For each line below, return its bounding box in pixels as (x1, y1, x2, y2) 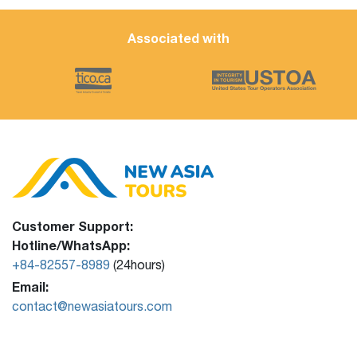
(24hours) (110, 257, 165, 272)
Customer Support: (12, 218, 133, 233)
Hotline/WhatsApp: (12, 237, 130, 253)
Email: (12, 278, 49, 294)
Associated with (127, 29, 229, 45)
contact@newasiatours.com (12, 298, 172, 313)
